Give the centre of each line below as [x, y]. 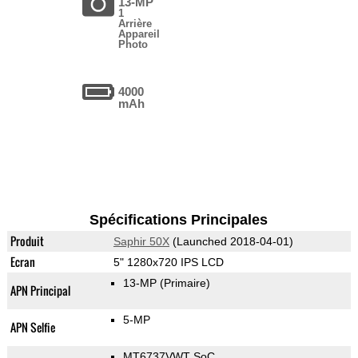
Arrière [135, 24]
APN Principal [40, 291]
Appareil [139, 34]
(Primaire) [185, 283]
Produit [27, 241]
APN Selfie [32, 328]
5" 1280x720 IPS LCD [168, 263]
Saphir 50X [141, 242]
